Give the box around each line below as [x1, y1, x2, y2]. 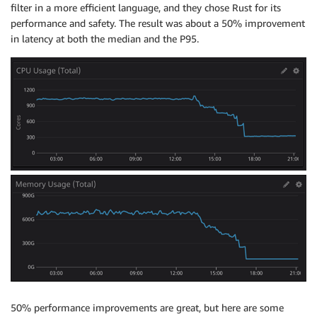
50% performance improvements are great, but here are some [11, 301, 284, 314]
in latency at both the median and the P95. [11, 32, 199, 45]
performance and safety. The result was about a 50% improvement [11, 16, 305, 29]
